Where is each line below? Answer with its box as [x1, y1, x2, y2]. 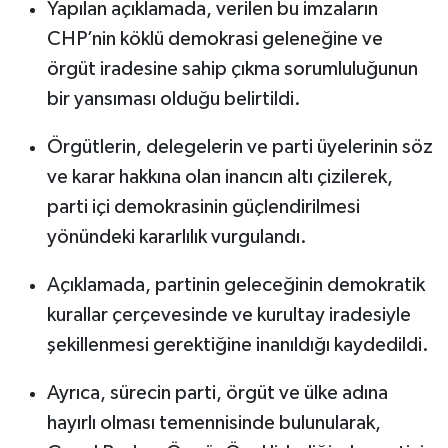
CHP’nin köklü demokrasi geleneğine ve [46, 29, 383, 50]
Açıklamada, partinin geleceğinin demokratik [46, 275, 425, 296]
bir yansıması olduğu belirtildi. [46, 89, 301, 110]
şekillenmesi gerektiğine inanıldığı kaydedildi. [46, 335, 429, 356]
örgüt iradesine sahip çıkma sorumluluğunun [46, 59, 418, 80]
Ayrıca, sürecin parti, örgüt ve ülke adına [46, 383, 388, 404]
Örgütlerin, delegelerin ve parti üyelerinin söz [46, 137, 433, 158]
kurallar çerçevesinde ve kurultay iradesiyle [46, 305, 411, 326]
